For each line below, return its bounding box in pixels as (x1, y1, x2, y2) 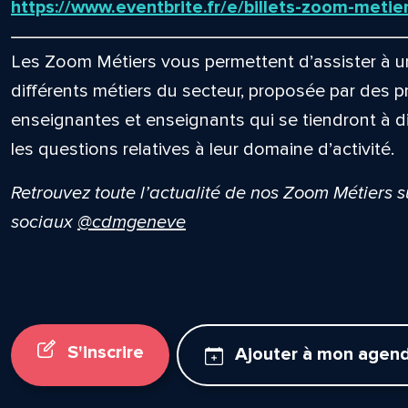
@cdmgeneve (76, 211, 186, 233)
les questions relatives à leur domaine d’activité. (10, 138, 394, 160)
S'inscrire (62, 342, 144, 364)
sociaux (10, 211, 77, 233)
